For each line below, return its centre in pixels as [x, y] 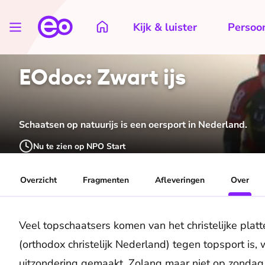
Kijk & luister [165, 27]
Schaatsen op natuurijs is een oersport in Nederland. [133, 125]
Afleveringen [180, 180]
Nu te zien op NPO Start [79, 146]
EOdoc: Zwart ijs [102, 77]
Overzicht [38, 180]
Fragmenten [106, 180]
